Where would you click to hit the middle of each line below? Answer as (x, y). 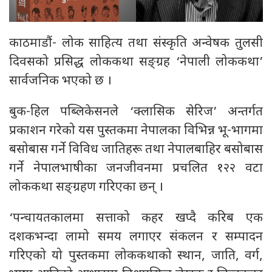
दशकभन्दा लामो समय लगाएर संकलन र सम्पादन (136, 237)
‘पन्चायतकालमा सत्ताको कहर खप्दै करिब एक (136, 218)
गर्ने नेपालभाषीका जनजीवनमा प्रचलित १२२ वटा (136, 168)
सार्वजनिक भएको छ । (60, 81)
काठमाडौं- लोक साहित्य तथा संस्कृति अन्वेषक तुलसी (136, 43)
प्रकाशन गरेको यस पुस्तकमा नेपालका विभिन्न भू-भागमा (136, 131)
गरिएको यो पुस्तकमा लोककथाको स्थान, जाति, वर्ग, (136, 256)
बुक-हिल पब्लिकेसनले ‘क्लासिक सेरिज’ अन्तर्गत (136, 112)
